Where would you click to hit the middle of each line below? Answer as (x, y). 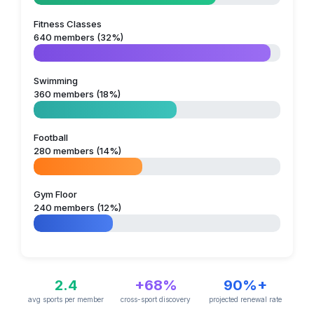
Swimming (56, 81)
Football (51, 138)
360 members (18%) (77, 94)
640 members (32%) (78, 37)
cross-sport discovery (156, 300)
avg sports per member (66, 300)
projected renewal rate (246, 300)
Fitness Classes (68, 24)
